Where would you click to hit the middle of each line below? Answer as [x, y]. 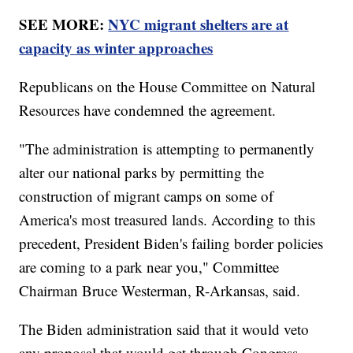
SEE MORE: [64, 24]
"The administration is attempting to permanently [167, 149]
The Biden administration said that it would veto [164, 329]
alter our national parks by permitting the [142, 173]
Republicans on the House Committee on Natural [167, 87]
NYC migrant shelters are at [199, 24]
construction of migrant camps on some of [147, 196]
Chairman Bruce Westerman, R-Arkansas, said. [162, 291]
